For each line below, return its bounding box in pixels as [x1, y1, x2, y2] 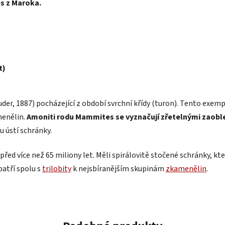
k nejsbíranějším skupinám [71, 163, 166, 174]
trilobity [42, 163, 71, 174]
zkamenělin [166, 163, 206, 174]
